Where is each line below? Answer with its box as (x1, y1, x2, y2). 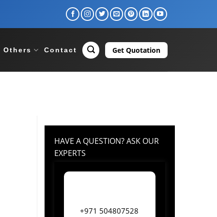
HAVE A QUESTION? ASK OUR (54, 136, 159, 147)
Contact (44, 46, 77, 54)
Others (3, 46, 32, 54)
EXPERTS (54, 148, 86, 159)
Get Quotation (112, 45, 160, 55)
